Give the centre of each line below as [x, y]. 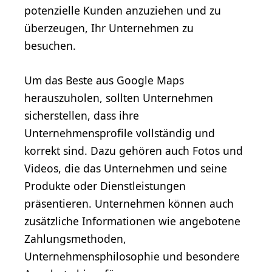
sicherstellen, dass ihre [82, 115]
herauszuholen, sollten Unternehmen [119, 97]
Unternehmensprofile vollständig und [120, 133]
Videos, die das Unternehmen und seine [126, 168]
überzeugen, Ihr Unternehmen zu [109, 28]
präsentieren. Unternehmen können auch [129, 203]
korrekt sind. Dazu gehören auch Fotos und [134, 150]
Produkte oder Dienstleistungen [105, 185]
